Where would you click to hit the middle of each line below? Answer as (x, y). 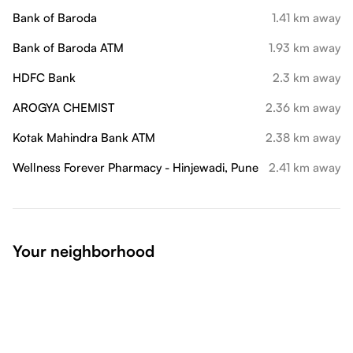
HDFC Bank (44, 78)
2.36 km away (303, 108)
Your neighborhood (84, 251)
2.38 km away (303, 137)
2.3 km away (307, 78)
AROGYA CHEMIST (63, 108)
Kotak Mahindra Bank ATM (84, 137)
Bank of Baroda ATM (68, 48)
